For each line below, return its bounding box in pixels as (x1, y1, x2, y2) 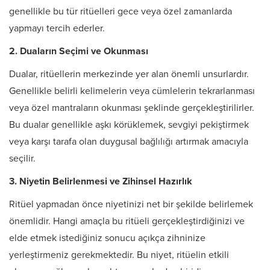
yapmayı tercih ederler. (9, 22, 105, 34)
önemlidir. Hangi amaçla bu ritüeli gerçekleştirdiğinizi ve (9, 215, 245, 227)
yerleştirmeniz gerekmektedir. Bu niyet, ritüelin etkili (9, 249, 229, 261)
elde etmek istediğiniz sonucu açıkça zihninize (9, 232, 206, 244)
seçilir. (9, 152, 36, 165)
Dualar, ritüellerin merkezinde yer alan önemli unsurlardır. (9, 68, 249, 80)
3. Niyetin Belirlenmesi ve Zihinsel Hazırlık (9, 175, 192, 187)
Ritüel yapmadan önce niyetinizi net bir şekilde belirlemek (9, 198, 253, 210)
